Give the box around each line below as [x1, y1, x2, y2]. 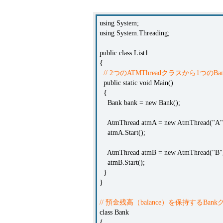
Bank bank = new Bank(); [100, 99, 180, 107]
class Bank [100, 209, 129, 216]
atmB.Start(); [100, 159, 145, 166]
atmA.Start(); [100, 129, 145, 136]
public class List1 [100, 49, 148, 57]
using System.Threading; [100, 29, 170, 37]
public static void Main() [100, 79, 173, 87]
